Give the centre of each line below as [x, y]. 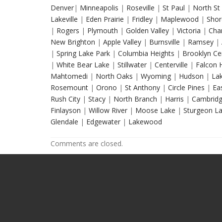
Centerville [170, 65]
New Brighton [73, 42]
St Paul [173, 8]
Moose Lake [154, 110]
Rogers [67, 30]
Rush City [65, 99]
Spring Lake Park [82, 53]
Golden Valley [146, 30]
